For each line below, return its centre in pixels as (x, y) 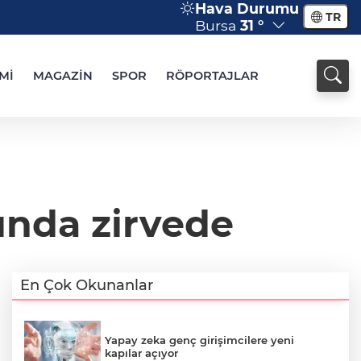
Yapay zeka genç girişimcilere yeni (199, 340)
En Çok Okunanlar (87, 285)
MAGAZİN (63, 76)
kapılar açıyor (141, 353)
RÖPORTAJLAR (212, 76)
